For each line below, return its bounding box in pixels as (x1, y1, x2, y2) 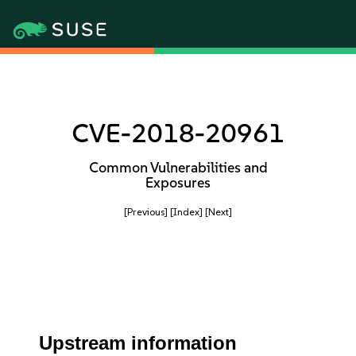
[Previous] (124, 206, 168, 218)
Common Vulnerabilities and (88, 159, 268, 176)
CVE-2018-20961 (72, 118, 284, 149)
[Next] (205, 206, 232, 218)
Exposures (145, 174, 211, 192)
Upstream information (39, 332, 238, 354)
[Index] (170, 206, 203, 218)
